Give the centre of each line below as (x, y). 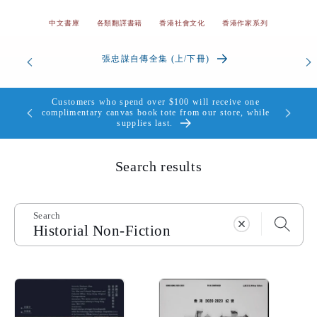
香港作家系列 (245, 23)
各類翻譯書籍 (120, 23)
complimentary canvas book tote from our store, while (156, 112)
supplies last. (145, 123)
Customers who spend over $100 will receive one (156, 102)
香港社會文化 (182, 23)
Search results (158, 166)
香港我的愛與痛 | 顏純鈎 (156, 58)
